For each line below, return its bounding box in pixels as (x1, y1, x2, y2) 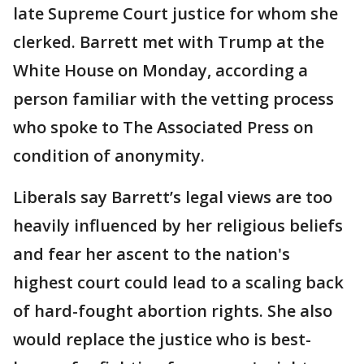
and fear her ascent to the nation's (13, 243, 290, 265)
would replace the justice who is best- (13, 328, 311, 350)
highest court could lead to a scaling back (13, 271, 344, 293)
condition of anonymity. (13, 145, 205, 167)
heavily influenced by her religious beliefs (13, 214, 343, 236)
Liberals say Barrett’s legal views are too (13, 186, 332, 208)
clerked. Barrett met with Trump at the (13, 31, 324, 53)
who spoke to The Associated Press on (13, 116, 314, 138)
